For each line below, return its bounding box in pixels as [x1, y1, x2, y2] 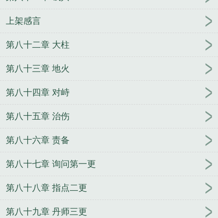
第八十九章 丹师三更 [6, 207, 87, 217]
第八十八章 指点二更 [6, 183, 87, 193]
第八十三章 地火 [6, 64, 70, 74]
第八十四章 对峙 [6, 88, 70, 98]
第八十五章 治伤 [6, 111, 70, 122]
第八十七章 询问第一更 [6, 159, 96, 169]
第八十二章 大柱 [6, 40, 70, 50]
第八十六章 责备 [6, 135, 70, 145]
